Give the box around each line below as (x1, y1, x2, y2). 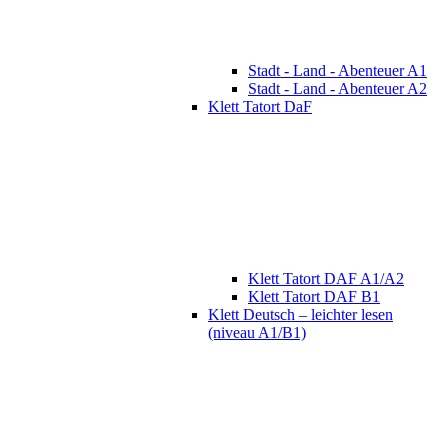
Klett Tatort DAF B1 (248, 288, 380, 306)
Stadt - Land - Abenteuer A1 (248, 62, 427, 80)
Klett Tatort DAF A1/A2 (248, 270, 404, 288)
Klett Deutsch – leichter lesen (208, 306, 393, 324)
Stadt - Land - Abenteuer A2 (248, 80, 427, 98)
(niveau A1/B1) (208, 324, 306, 342)
